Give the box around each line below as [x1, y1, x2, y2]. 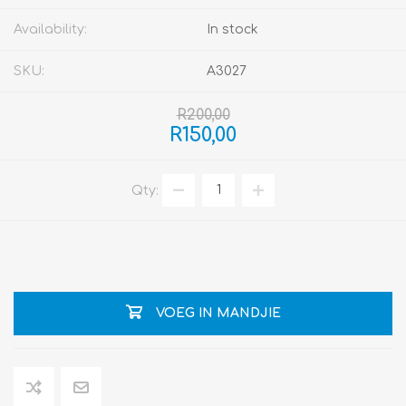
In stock [207, 23, 258, 37]
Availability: [14, 23, 87, 37]
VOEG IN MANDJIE [155, 305, 281, 320]
